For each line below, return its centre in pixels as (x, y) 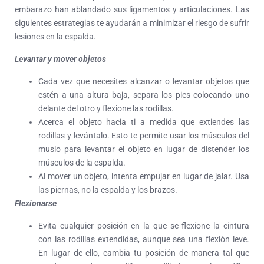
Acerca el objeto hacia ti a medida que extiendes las (144, 122)
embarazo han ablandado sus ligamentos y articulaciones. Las (132, 9)
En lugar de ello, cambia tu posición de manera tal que (144, 253)
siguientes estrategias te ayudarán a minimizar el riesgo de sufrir (132, 23)
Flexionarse (36, 203)
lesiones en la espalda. (55, 36)
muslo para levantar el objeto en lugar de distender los (144, 149)
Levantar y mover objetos (60, 59)
